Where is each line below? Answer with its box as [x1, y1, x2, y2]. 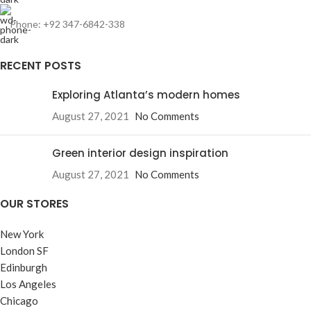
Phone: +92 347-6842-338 [10, 18, 125, 30]
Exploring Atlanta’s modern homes [52, 87, 240, 102]
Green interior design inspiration [52, 146, 228, 160]
